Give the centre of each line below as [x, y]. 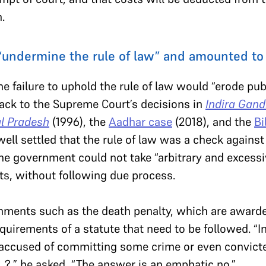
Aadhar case [140, 122]
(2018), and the [213, 122]
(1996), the [79, 122]
